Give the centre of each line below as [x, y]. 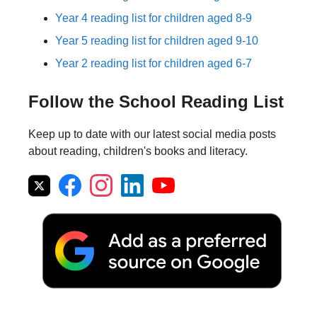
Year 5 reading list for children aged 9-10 [157, 40]
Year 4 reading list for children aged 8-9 [154, 18]
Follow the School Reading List [156, 101]
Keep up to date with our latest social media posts [152, 134]
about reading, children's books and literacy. [138, 151]
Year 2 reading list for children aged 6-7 [154, 63]
